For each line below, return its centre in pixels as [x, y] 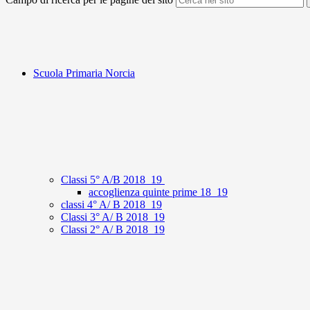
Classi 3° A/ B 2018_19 [113, 217]
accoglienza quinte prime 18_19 [158, 192]
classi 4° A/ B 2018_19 [111, 205]
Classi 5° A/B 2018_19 [113, 180]
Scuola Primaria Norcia [84, 73]
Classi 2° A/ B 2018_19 [113, 230]
